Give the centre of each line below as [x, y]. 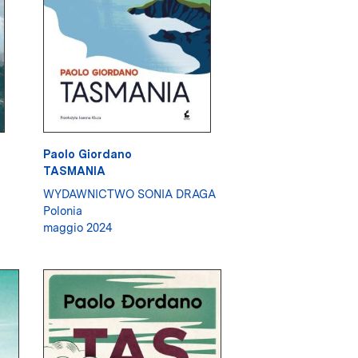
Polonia [62, 211]
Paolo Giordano [87, 154]
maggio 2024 [78, 228]
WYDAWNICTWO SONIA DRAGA [129, 194]
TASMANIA [74, 171]
